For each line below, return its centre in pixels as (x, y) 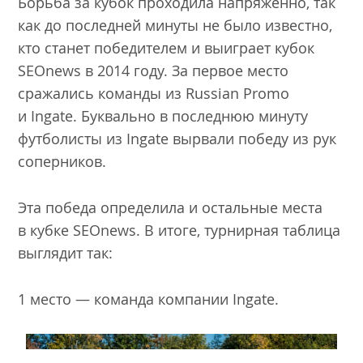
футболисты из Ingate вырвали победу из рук (177, 139)
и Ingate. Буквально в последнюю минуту (163, 116)
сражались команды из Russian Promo (154, 94)
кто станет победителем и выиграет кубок (167, 48)
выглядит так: (66, 252)
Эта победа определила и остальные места (171, 207)
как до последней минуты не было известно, (175, 26)
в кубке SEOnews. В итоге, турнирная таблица (179, 230)
